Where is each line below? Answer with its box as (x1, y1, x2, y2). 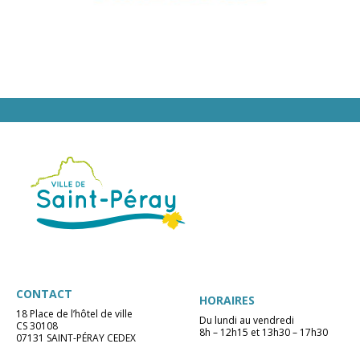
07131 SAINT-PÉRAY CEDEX (16, 331, 136, 346)
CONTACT (16, 286, 72, 302)
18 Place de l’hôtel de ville (16, 307, 133, 321)
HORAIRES (199, 292, 255, 308)
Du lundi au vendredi (199, 313, 294, 327)
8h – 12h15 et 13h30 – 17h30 (199, 325, 328, 339)
